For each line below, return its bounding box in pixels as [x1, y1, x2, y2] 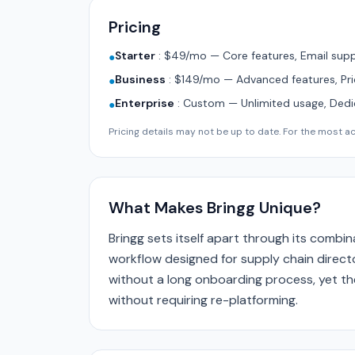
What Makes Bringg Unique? [109, 197, 321, 218]
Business [115, 72, 166, 86]
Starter [115, 48, 155, 63]
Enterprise [115, 96, 174, 110]
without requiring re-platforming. [109, 292, 298, 308]
